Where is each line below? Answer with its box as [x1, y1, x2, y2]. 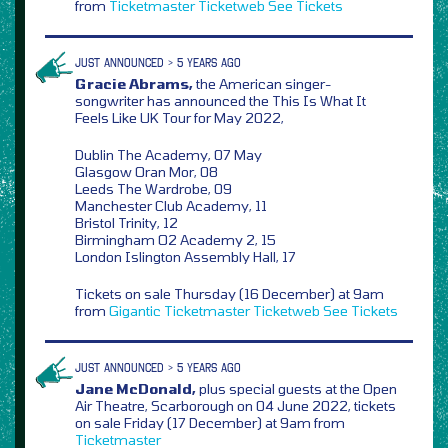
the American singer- [193, 74, 331, 92]
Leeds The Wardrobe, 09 [75, 179, 232, 197]
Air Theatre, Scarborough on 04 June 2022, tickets [75, 396, 396, 414]
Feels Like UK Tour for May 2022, [75, 108, 284, 126]
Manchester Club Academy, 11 [75, 196, 267, 214]
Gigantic [109, 301, 161, 319]
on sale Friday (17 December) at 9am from [75, 413, 345, 431]
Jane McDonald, [75, 379, 196, 397]
